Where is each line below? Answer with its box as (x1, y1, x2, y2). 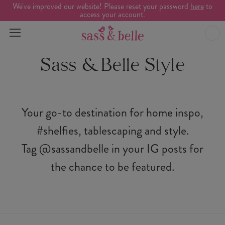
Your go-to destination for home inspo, (22, 104, 203, 121)
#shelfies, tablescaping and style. (36, 122, 189, 139)
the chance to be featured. (51, 158, 174, 175)
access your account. (80, 9, 145, 20)
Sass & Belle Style (40, 57, 185, 75)
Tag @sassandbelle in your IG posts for (22, 140, 203, 157)
